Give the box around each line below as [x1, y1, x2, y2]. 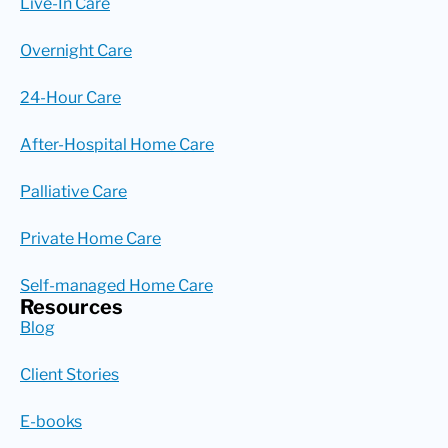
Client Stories [20, 364, 119, 384]
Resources [20, 294, 123, 319]
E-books [20, 411, 82, 431]
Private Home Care [20, 228, 161, 248]
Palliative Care [20, 181, 127, 201]
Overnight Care [20, 40, 132, 60]
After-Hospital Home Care [20, 134, 214, 154]
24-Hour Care [20, 87, 121, 107]
